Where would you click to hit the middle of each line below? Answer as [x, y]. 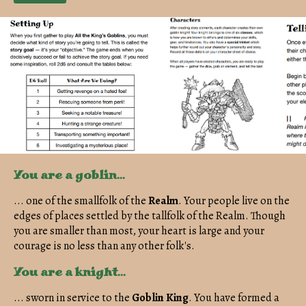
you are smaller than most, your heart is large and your [139, 231]
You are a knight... [70, 272]
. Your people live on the [234, 200]
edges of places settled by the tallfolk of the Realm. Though [150, 215]
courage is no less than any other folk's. [104, 246]
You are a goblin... [69, 175]
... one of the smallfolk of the [81, 200]
